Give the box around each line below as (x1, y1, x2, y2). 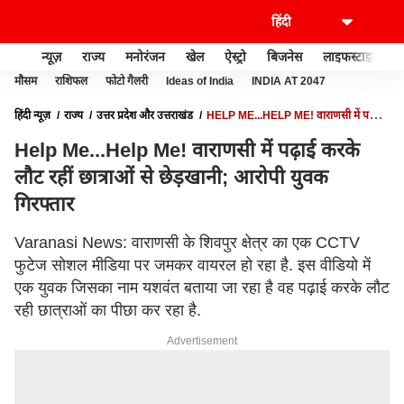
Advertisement (167, 335, 237, 347)
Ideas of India (166, 75, 234, 87)
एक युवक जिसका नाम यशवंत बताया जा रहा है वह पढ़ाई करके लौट (14, 279, 390, 297)
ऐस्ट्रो (225, 49, 246, 64)
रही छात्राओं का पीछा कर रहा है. (14, 301, 201, 319)
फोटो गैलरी (106, 75, 148, 87)
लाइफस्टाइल (323, 49, 380, 64)
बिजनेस (267, 49, 302, 64)
